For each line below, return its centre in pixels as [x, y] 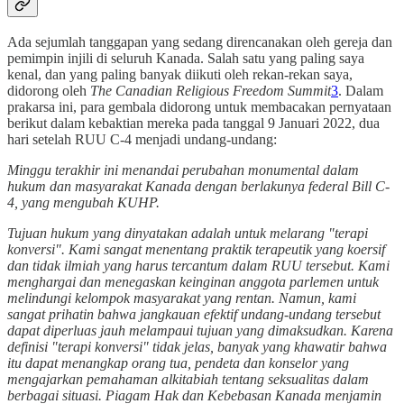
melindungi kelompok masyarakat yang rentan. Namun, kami [182, 298]
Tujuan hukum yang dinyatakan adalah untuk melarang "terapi [188, 233]
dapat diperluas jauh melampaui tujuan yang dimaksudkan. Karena [200, 330]
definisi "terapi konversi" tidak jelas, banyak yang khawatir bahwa [197, 346]
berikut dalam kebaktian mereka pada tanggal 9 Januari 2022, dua [193, 123]
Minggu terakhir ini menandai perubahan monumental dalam [183, 170]
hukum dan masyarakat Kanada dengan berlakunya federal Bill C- [198, 186]
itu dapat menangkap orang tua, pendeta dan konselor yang [178, 363]
